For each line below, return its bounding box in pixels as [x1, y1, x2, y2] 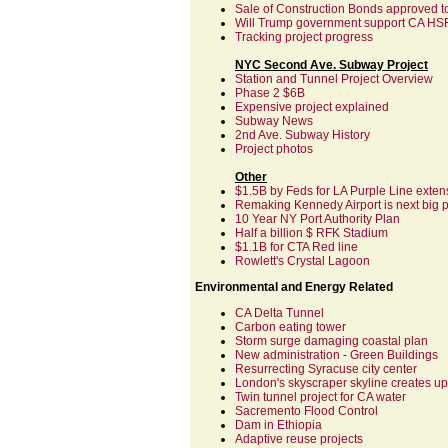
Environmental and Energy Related [195, 280, 393, 294]
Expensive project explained [235, 100, 389, 114]
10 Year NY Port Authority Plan [235, 212, 400, 226]
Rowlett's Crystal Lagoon [235, 254, 370, 268]
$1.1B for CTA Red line [235, 240, 358, 254]
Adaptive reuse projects [235, 432, 363, 446]
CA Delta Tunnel [235, 306, 324, 320]
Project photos [235, 142, 313, 156]
